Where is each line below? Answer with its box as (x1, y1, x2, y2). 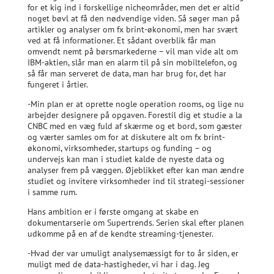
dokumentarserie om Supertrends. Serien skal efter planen (27, 217, 244, 228)
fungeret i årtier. (27, 78, 88, 90)
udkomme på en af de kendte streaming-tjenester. (27, 228, 213, 239)
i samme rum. (27, 186, 77, 198)
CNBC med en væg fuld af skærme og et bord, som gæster (27, 120, 242, 131)
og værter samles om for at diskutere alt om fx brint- (27, 131, 225, 143)
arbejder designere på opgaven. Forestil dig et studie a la (27, 109, 242, 120)
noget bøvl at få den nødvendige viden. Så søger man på (27, 12, 240, 24)
